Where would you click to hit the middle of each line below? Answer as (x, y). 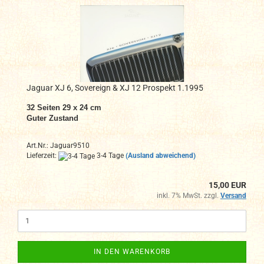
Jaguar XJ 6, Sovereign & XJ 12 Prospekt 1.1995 (115, 88)
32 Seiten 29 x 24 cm (64, 108)
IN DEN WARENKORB (132, 251)
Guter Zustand (52, 118)
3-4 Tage (109, 156)
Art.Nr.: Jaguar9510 (58, 146)
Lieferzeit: (42, 156)
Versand (233, 195)
